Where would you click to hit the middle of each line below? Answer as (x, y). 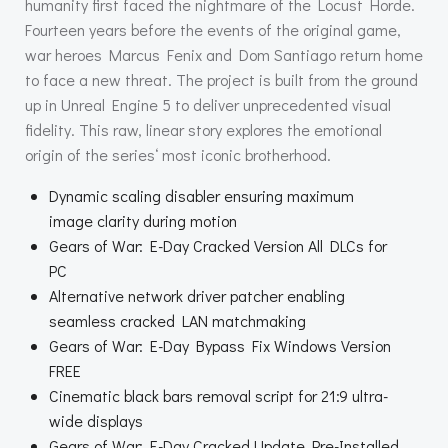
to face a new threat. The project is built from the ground (221, 79)
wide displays (96, 420)
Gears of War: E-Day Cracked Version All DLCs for (218, 245)
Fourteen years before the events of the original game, (213, 29)
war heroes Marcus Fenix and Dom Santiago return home (224, 54)
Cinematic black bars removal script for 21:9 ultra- (218, 395)
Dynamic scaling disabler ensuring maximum (201, 195)
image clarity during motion (143, 220)
